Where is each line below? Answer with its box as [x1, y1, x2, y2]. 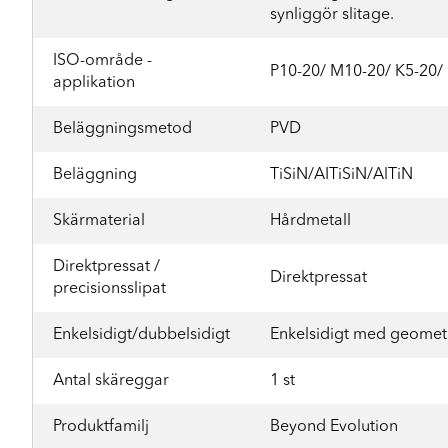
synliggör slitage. [270, 7, 394, 23]
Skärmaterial [53, 213, 145, 229]
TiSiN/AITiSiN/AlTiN [270, 167, 413, 183]
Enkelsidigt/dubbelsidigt [53, 327, 230, 343]
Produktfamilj [53, 419, 149, 435]
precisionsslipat [53, 281, 166, 297]
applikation [53, 75, 135, 91]
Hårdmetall [270, 213, 351, 229]
